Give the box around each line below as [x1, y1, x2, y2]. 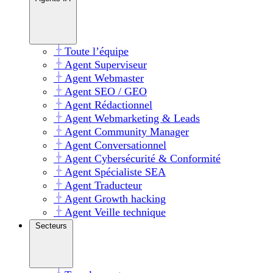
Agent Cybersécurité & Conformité [65, 152, 221, 165]
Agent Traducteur [65, 179, 142, 191]
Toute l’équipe [65, 44, 129, 57]
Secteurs [35, 221, 67, 230]
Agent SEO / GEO [65, 85, 147, 97]
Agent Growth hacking [65, 192, 166, 205]
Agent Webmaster [65, 71, 144, 84]
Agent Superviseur [65, 58, 147, 71]
